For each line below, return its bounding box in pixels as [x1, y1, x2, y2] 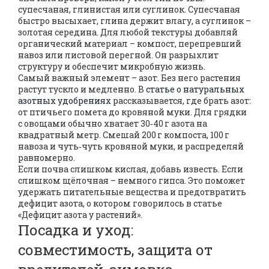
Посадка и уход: [18, 220, 133, 240]
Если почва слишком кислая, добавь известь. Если [18, 163, 243, 175]
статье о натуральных [146, 83, 244, 95]
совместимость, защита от [18, 240, 213, 259]
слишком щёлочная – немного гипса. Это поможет [18, 175, 245, 186]
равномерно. [18, 152, 75, 163]
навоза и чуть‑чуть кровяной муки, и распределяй [18, 141, 244, 152]
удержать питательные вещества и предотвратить [18, 186, 246, 198]
